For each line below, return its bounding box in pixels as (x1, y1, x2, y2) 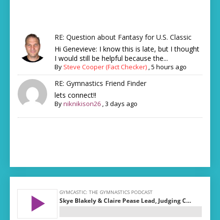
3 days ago (105, 99, 138, 109)
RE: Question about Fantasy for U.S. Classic (55, 32, 192, 42)
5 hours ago (151, 62, 187, 72)
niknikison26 (63, 99, 101, 109)
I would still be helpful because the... (55, 54, 168, 63)
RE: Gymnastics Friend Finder (55, 79, 147, 88)
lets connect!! (55, 90, 97, 100)
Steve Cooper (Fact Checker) (63, 62, 147, 72)
